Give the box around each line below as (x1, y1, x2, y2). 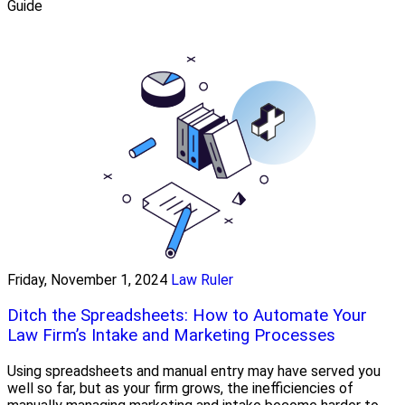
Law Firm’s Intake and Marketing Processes (7, 325, 335, 345)
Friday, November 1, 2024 (7, 271, 167, 289)
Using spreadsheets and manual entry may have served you (7, 362, 381, 380)
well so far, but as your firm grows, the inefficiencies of (7, 379, 353, 397)
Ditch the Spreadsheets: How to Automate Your (7, 305, 367, 325)
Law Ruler (171, 271, 233, 289)
